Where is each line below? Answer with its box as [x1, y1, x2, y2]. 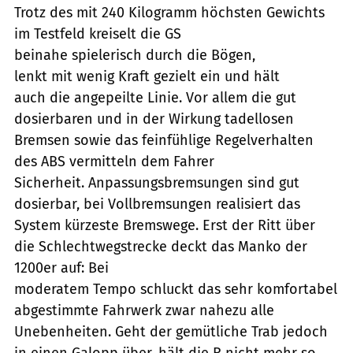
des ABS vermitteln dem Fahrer [14, 152, 214, 170]
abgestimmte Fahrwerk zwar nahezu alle [14, 301, 274, 319]
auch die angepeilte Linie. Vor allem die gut [14, 88, 296, 106]
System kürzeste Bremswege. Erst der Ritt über [14, 216, 315, 234]
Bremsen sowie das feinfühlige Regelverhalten [14, 131, 314, 149]
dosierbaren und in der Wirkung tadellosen [14, 110, 294, 128]
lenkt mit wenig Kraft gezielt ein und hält [14, 67, 280, 85]
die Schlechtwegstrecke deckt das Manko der [14, 237, 307, 255]
